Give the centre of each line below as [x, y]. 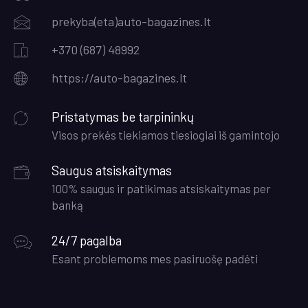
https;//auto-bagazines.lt [119, 77]
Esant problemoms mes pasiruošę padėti [155, 258]
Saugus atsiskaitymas [112, 170]
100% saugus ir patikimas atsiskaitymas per [161, 188]
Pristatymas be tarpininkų [123, 116]
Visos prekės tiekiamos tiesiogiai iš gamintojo [166, 134]
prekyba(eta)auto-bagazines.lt [131, 21]
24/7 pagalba [87, 240]
